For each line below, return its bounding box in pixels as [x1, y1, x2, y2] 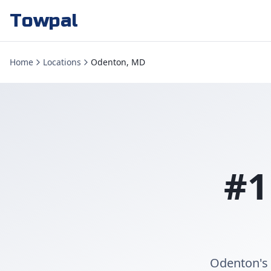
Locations [43, 56, 81, 68]
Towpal [10, 10, 79, 31]
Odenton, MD [91, 56, 145, 68]
